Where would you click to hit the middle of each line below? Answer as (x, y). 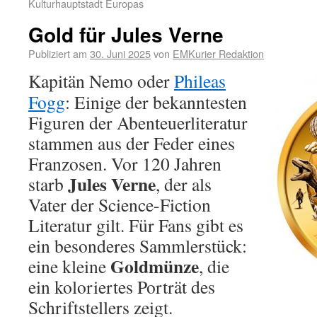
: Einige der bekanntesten (156, 102)
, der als (184, 184)
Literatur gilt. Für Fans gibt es (136, 225)
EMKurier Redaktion (218, 53)
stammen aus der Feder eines (132, 143)
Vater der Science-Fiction (120, 204)
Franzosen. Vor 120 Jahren (125, 163)
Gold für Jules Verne (126, 34)
